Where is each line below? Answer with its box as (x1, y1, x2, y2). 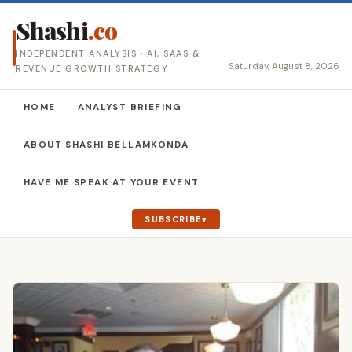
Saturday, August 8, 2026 (229, 60, 339, 72)
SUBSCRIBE (145, 214, 203, 225)
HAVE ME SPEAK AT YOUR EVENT (24, 177, 200, 189)
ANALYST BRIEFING (77, 101, 182, 113)
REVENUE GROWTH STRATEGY (16, 63, 169, 74)
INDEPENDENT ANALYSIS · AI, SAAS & (16, 48, 201, 59)
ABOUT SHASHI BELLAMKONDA (24, 139, 189, 151)
